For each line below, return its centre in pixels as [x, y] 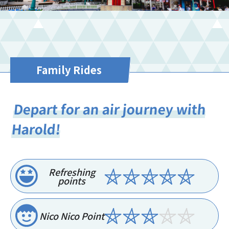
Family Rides [69, 70]
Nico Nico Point [72, 215]
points [72, 180]
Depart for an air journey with [110, 108]
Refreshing [72, 171]
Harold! [36, 128]
